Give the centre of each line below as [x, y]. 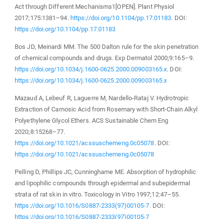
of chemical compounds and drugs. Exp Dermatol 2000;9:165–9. [104, 58]
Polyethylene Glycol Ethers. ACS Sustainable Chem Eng [92, 120]
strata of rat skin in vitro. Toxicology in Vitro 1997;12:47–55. [98, 194]
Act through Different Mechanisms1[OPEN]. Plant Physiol [95, 6]
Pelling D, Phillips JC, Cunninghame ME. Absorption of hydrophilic [106, 172]
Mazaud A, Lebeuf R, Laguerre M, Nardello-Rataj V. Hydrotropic [102, 98]
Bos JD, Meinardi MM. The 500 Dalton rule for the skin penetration [107, 46]
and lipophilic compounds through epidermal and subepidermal [102, 183]
